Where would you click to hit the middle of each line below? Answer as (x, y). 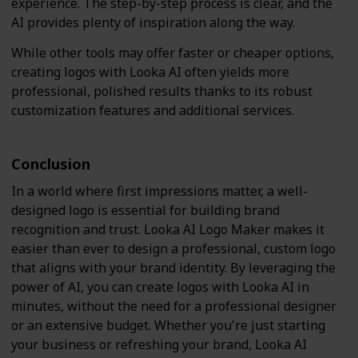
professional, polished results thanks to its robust (162, 91)
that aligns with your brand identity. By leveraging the (173, 267)
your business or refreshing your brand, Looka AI (159, 344)
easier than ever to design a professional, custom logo (173, 248)
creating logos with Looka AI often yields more (150, 72)
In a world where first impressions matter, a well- (159, 191)
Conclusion (51, 163)
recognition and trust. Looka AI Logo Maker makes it (168, 229)
